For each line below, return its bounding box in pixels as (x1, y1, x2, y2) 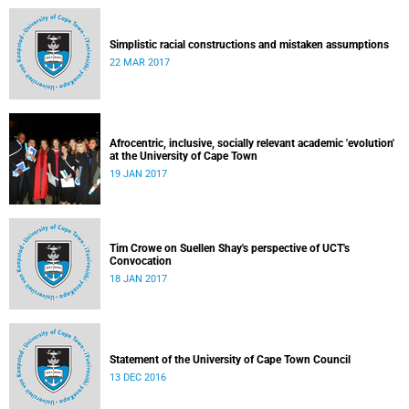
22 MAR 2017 (110, 57, 170, 68)
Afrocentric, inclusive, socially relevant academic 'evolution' (110, 137, 394, 150)
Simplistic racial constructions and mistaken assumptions (110, 38, 389, 51)
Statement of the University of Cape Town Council (110, 353, 351, 366)
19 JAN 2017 (110, 168, 167, 180)
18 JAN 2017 (110, 273, 167, 285)
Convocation (110, 255, 172, 267)
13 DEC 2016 (110, 372, 166, 383)
